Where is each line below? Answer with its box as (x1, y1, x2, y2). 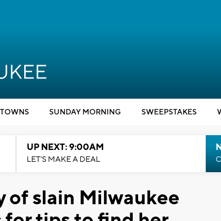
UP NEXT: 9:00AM (26, 142, 104, 153)
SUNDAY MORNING (49, 108, 121, 117)
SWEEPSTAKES (141, 108, 197, 117)
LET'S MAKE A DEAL (26, 154, 100, 164)
